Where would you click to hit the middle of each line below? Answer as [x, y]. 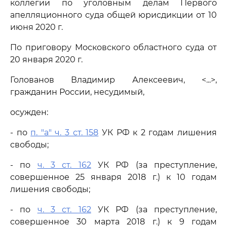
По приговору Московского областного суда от [113, 47]
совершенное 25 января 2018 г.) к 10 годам [113, 177]
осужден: [29, 112]
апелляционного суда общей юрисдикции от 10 [113, 15]
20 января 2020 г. [46, 60]
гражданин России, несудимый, [77, 92]
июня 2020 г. [36, 27]
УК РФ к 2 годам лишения [158, 133]
